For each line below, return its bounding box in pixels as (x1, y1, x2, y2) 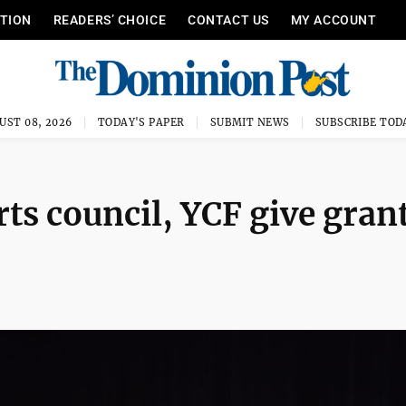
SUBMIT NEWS (209, 116, 290, 129)
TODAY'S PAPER (97, 116, 185, 129)
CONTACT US (188, 13, 269, 27)
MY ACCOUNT (290, 13, 377, 27)
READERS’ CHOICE (53, 13, 167, 27)
